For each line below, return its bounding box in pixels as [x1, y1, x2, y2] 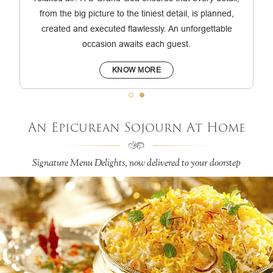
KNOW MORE [112, 65, 161, 75]
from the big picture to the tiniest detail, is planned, [39, 9, 234, 19]
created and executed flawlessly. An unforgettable [41, 24, 232, 34]
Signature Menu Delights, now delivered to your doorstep [32, 158, 241, 169]
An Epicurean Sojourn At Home [27, 119, 246, 137]
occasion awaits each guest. [82, 39, 191, 49]
